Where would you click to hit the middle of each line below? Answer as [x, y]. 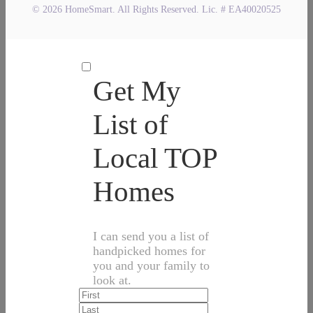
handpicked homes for [149, 250]
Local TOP [155, 158]
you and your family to [151, 265]
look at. [112, 280]
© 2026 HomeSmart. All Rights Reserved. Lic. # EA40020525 [156, 9]
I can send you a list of [151, 236]
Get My [137, 90]
